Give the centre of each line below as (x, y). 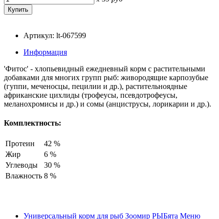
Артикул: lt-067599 (55, 35)
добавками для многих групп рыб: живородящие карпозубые (106, 77)
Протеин (20, 144)
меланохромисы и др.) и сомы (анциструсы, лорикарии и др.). (108, 104)
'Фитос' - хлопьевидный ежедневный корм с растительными (105, 68)
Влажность (24, 176)
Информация (45, 52)
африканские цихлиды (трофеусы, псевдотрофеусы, (91, 95)
